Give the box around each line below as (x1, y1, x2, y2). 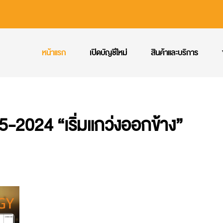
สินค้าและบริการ (151, 47, 198, 59)
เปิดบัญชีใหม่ (90, 47, 127, 59)
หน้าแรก (42, 47, 66, 59)
